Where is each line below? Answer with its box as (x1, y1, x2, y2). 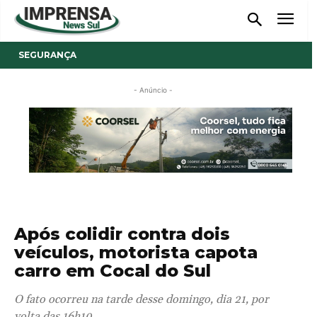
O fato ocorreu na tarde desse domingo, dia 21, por (14, 292, 269, 306)
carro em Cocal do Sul (14, 260, 211, 281)
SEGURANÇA (18, 49, 76, 60)
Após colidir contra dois (14, 223, 230, 244)
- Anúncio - (134, 85, 173, 94)
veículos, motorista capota (14, 241, 258, 263)
